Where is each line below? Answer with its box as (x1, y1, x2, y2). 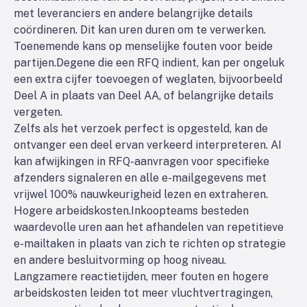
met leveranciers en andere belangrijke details (14, 7, 253, 20)
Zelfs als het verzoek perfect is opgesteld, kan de (14, 122, 268, 135)
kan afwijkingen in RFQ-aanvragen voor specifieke (14, 155, 269, 168)
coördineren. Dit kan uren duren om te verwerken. (14, 23, 266, 36)
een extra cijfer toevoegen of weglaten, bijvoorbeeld (14, 73, 282, 86)
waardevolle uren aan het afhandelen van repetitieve (14, 221, 284, 234)
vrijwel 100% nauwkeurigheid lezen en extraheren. (14, 188, 268, 201)
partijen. (14, 56, 56, 69)
